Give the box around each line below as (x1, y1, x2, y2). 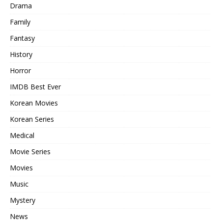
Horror (10, 65, 31, 75)
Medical (10, 130, 34, 140)
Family (10, 17, 30, 27)
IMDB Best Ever (10, 82, 61, 91)
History (10, 49, 32, 59)
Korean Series (10, 114, 54, 124)
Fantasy (10, 33, 35, 43)
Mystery (10, 195, 35, 205)
